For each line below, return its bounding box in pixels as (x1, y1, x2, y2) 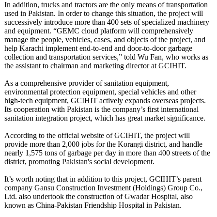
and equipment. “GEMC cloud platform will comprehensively (4, 27, 193, 35)
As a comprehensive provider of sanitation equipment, (4, 79, 169, 88)
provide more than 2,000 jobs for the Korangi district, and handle (4, 140, 202, 149)
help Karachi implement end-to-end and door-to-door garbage (4, 44, 192, 53)
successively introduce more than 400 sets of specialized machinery (4, 18, 209, 27)
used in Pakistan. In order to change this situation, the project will (4, 9, 203, 18)
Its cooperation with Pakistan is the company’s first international (4, 105, 199, 114)
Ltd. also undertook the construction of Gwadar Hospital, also (4, 192, 193, 201)
